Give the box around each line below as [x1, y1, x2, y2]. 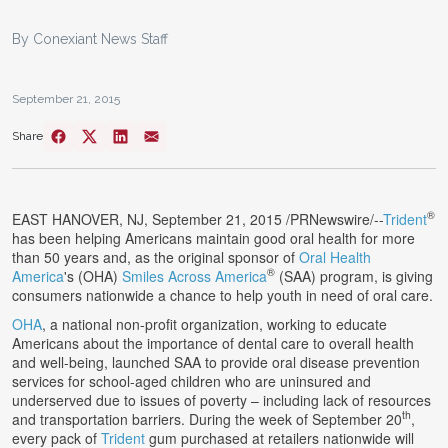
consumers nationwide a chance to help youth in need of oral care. [12, 284, 433, 305]
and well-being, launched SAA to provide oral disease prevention [12, 351, 420, 372]
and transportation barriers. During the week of [12, 408, 312, 429]
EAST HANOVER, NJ [12, 208, 144, 229]
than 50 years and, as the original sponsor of [12, 246, 299, 267]
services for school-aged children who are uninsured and [12, 370, 371, 391]
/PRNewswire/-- [282, 208, 383, 229]
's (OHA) [64, 265, 122, 286]
